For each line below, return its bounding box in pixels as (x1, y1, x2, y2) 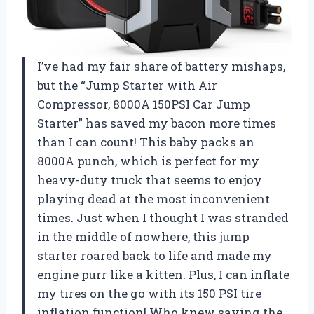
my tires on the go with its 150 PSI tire (37, 285, 261, 301)
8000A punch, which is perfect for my (37, 152, 259, 169)
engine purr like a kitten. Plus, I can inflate (37, 266, 289, 282)
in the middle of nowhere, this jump (37, 228, 250, 245)
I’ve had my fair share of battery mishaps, (37, 57, 285, 74)
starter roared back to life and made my (37, 247, 272, 264)
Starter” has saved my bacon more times (37, 114, 276, 131)
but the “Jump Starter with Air (37, 76, 217, 93)
